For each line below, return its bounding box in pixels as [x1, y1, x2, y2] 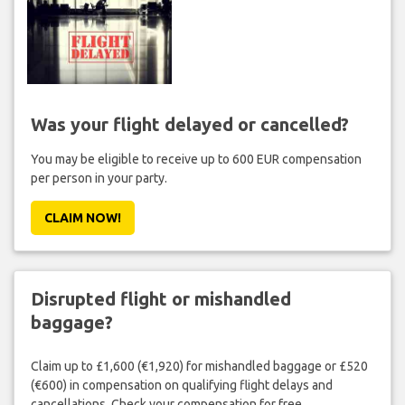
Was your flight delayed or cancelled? [30, 113, 349, 135]
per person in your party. [30, 170, 167, 185]
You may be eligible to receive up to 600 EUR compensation [30, 151, 362, 166]
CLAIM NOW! [43, 210, 121, 225]
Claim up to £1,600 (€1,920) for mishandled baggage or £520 [30, 359, 368, 374]
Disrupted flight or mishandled [30, 287, 291, 309]
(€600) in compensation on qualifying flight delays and [30, 378, 333, 393]
